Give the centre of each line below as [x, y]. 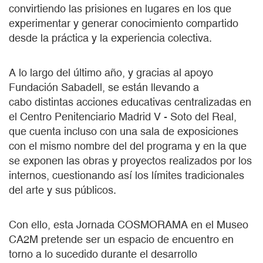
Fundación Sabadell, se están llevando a [104, 87]
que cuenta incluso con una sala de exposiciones [124, 131]
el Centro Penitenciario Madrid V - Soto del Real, [123, 116]
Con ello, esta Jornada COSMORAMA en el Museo [129, 224]
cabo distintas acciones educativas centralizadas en [130, 102]
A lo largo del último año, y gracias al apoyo [111, 72]
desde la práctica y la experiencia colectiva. [110, 38]
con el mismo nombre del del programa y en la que [128, 146]
